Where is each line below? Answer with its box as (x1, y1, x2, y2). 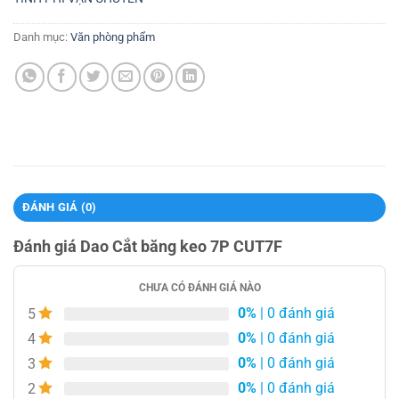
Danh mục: (13, 29, 70, 44)
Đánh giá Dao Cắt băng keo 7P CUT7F (13, 236, 282, 256)
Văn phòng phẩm (70, 29, 155, 44)
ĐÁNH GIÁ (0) (21, 199, 97, 214)
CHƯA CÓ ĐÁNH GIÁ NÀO (138, 281, 261, 294)
